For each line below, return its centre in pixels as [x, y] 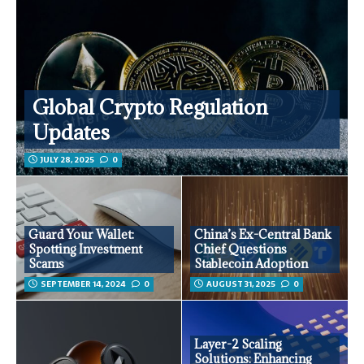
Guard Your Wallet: [81, 235]
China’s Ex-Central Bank [263, 235]
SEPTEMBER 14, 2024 [83, 284]
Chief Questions [240, 249]
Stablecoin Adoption [251, 264]
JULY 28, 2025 [67, 160]
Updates [71, 132]
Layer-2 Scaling [238, 344]
